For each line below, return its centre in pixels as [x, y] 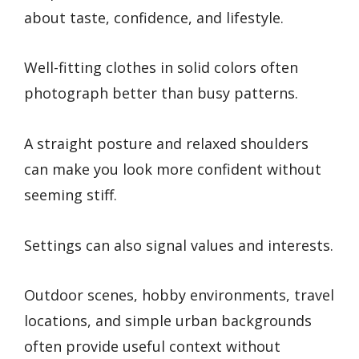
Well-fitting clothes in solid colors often [161, 68]
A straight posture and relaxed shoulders [166, 144]
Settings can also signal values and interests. [179, 245]
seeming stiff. [71, 195]
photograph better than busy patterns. [161, 93]
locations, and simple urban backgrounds [168, 321]
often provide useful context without [152, 347]
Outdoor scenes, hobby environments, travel [179, 295]
